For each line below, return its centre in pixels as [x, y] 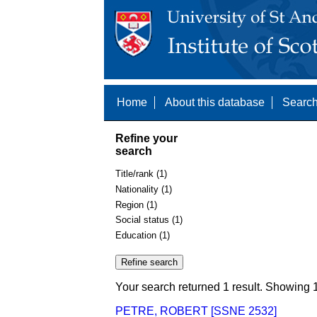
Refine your [146, 138]
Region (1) [136, 204]
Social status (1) [149, 220]
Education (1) [143, 235]
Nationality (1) [144, 189]
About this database [215, 102]
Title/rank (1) [141, 174]
